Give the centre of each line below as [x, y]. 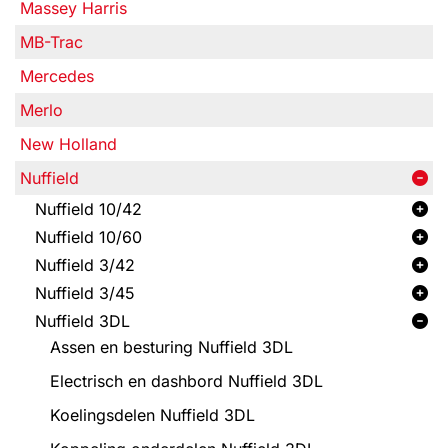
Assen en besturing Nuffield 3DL [171, 347]
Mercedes [57, 76]
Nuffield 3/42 [85, 265]
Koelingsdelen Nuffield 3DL [152, 415]
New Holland [68, 144]
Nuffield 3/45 [85, 293]
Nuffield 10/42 [88, 209]
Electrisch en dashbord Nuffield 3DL [186, 381]
